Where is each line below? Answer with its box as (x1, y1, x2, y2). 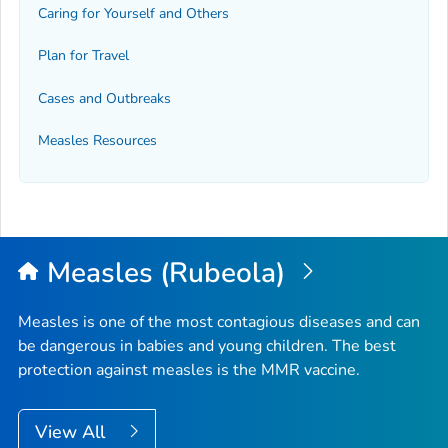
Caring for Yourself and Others (38, 3, 229, 23)
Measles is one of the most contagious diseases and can (18, 311, 420, 334)
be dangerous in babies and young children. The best (18, 335, 396, 358)
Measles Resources (38, 130, 157, 150)
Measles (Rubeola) (46, 253, 292, 292)
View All (35, 420, 110, 445)
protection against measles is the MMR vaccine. (18, 359, 360, 382)
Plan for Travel (38, 46, 129, 66)
